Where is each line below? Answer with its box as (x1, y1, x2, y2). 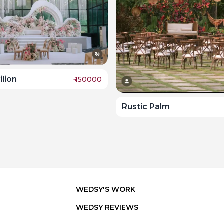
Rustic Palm (122, 101, 170, 111)
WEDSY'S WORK (76, 185, 136, 194)
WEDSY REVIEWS (76, 203, 139, 212)
